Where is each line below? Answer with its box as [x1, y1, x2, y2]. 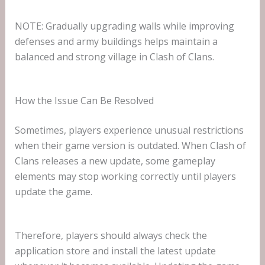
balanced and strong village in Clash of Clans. [14, 50, 214, 63]
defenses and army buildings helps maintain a [14, 34, 218, 48]
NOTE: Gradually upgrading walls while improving [14, 19, 234, 33]
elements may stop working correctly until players [14, 169, 236, 183]
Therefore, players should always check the [14, 229, 207, 243]
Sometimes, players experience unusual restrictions [14, 123, 244, 137]
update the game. [14, 185, 92, 198]
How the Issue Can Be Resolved [14, 93, 154, 107]
